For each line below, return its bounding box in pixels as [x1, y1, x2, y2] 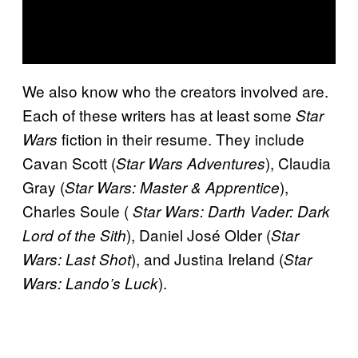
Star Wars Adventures [116, 153, 265, 174]
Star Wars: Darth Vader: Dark [133, 201, 330, 222]
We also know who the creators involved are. [22, 80, 328, 102]
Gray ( [22, 176, 65, 198]
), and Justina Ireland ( [131, 248, 284, 270]
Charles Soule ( [22, 200, 133, 222]
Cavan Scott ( [22, 152, 116, 174]
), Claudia [265, 152, 331, 174]
